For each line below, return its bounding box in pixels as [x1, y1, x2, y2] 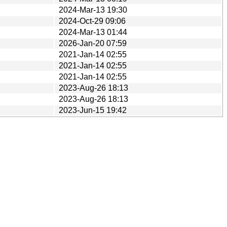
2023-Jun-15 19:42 [59, 105, 127, 115]
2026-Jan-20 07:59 [59, 39, 127, 48]
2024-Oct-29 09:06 [59, 16, 126, 25]
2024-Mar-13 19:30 [59, 5, 127, 14]
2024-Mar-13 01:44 [59, 27, 127, 36]
